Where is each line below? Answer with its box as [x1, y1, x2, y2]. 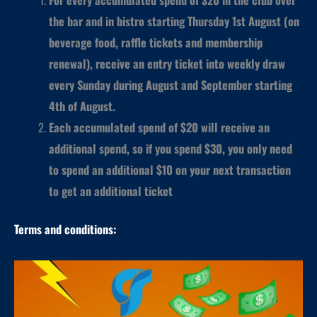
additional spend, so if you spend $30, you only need [49, 139, 293, 157]
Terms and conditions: [14, 220, 117, 238]
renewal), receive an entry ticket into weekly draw [49, 54, 286, 72]
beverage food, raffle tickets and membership [49, 33, 263, 51]
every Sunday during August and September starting [49, 75, 293, 93]
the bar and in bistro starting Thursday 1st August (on [49, 11, 300, 30]
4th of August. [49, 96, 116, 115]
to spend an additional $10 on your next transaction [49, 160, 292, 178]
